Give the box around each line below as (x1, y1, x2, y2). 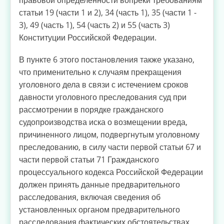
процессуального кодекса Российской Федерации (19, 166, 203, 178)
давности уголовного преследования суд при (19, 91, 186, 103)
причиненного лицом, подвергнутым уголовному (19, 129, 199, 140)
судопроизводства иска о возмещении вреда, (19, 116, 187, 128)
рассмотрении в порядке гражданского (19, 104, 163, 115)
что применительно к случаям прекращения (19, 66, 181, 78)
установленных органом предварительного (19, 204, 180, 215)
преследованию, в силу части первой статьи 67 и (19, 141, 201, 153)
